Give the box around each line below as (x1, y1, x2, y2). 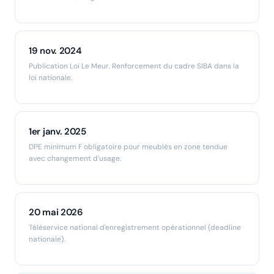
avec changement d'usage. (29, 154, 121, 164)
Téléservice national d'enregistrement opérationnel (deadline (29, 223, 241, 233)
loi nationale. (29, 73, 72, 83)
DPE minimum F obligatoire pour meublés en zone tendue (29, 142, 228, 152)
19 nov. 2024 (29, 45, 82, 57)
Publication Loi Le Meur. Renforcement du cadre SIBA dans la (29, 61, 239, 72)
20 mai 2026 (29, 206, 83, 219)
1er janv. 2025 (29, 125, 86, 138)
